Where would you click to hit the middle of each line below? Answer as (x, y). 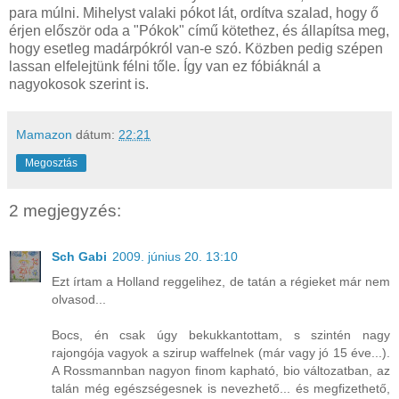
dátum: (97, 134)
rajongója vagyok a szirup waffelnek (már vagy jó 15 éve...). (221, 353)
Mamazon (44, 134)
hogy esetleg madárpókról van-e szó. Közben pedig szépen (196, 48)
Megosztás (51, 163)
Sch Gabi (79, 257)
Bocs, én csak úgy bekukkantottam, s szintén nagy (221, 335)
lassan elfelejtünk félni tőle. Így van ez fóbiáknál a (165, 66)
